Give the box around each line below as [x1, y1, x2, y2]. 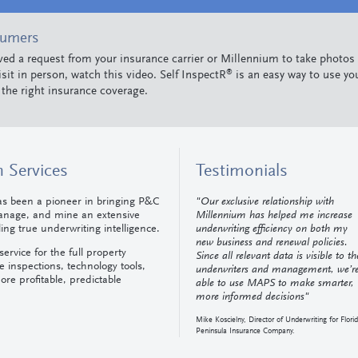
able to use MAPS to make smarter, [196, 277, 354, 289]
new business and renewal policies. [196, 237, 348, 249]
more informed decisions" [196, 291, 309, 303]
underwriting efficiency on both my [196, 223, 348, 235]
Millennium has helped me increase [196, 209, 352, 221]
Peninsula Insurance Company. [196, 327, 295, 336]
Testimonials [196, 162, 288, 181]
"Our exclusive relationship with [196, 196, 334, 208]
